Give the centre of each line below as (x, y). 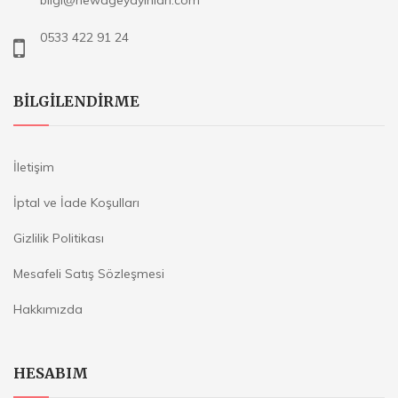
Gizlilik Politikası (59, 238)
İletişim (34, 167)
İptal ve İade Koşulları (76, 203)
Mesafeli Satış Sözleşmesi (89, 274)
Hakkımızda (48, 309)
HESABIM (51, 373)
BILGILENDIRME (76, 101)
